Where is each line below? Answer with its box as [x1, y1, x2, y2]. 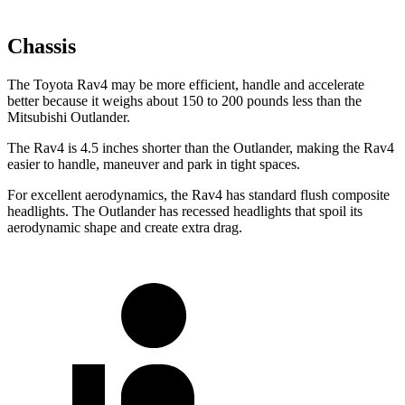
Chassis [7, 34, 76, 59]
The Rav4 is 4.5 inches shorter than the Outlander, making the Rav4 [7, 140, 394, 156]
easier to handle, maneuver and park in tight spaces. [7, 156, 300, 173]
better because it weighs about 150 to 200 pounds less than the [7, 93, 362, 109]
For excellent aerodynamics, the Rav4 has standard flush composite [7, 187, 390, 203]
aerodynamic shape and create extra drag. [7, 220, 242, 236]
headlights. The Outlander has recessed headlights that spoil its [7, 203, 363, 220]
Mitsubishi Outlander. [7, 109, 130, 126]
